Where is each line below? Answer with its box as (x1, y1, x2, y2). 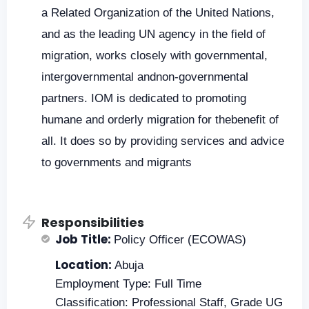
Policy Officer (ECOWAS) (114, 233, 246, 247)
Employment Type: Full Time (55, 277, 201, 291)
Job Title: (55, 231, 114, 248)
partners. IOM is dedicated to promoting (41, 92, 246, 106)
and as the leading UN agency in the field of (41, 28, 266, 41)
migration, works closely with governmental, (41, 49, 268, 63)
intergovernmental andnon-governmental (41, 70, 248, 84)
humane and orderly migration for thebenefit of (41, 113, 279, 127)
